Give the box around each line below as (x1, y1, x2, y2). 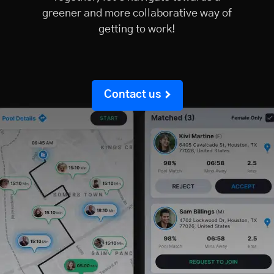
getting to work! (98, 23, 176, 35)
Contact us (103, 89, 161, 100)
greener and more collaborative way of (42, 7, 232, 19)
